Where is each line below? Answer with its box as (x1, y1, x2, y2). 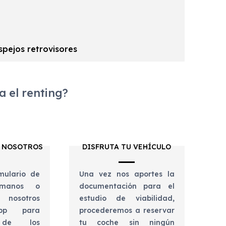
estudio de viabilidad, (79, 194, 175, 203)
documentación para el (79, 182, 175, 191)
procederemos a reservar (79, 206, 175, 215)
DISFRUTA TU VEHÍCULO (82, 142, 172, 152)
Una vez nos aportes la (79, 169, 175, 179)
